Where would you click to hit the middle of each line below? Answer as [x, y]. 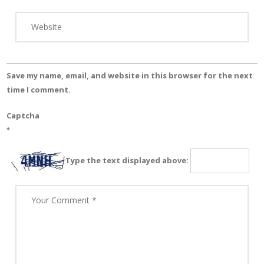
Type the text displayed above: [127, 160]
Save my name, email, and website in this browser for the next [130, 75]
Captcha [23, 115]
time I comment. [39, 89]
